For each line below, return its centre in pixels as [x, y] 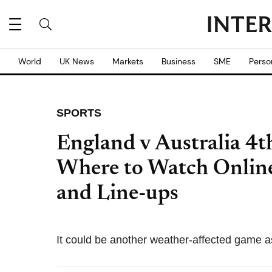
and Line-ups [117, 194]
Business [178, 61]
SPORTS [79, 113]
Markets [128, 61]
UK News [77, 61]
